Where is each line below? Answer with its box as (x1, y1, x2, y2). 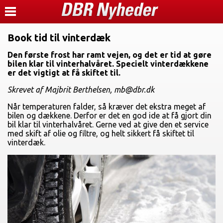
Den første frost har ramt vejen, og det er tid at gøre (7, 50, 212, 59)
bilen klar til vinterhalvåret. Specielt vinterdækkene (7, 59, 209, 68)
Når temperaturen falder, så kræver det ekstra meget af (7, 102, 206, 111)
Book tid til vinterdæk (7, 32, 111, 43)
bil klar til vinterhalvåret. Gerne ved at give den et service (7, 120, 209, 129)
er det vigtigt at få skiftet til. (7, 68, 120, 77)
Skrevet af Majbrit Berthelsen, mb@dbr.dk (7, 85, 154, 94)
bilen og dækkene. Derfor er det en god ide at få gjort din (7, 111, 212, 120)
